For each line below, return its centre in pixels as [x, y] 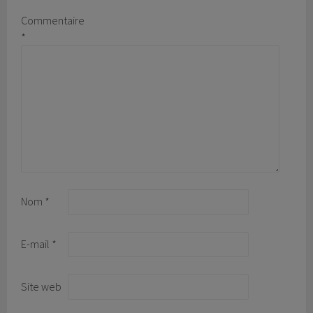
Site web [42, 286]
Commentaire [53, 21]
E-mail [37, 243]
